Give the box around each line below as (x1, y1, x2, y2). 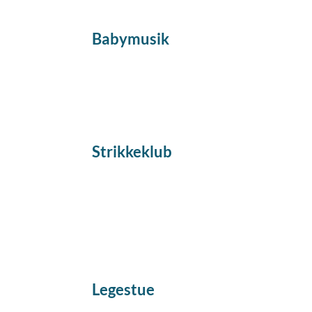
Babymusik (92, 29, 169, 48)
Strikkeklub (92, 142, 172, 161)
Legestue (92, 280, 155, 299)
